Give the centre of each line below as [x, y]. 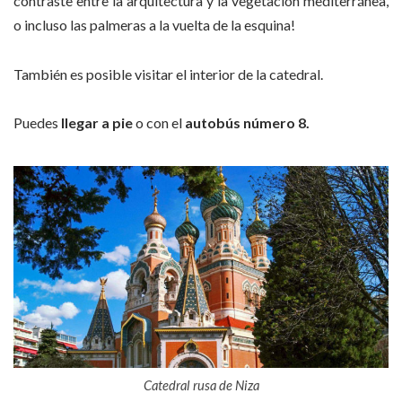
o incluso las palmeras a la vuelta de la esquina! [154, 25]
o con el [159, 123]
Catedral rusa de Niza [201, 385]
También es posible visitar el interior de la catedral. [168, 74]
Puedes [37, 123]
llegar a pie [97, 123]
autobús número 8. [247, 123]
